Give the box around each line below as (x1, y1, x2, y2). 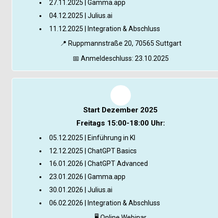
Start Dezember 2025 (83, 105, 158, 114)
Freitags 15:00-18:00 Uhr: (76, 119, 165, 128)
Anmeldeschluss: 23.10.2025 (79, 54, 169, 62)
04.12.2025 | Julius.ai (49, 12, 113, 20)
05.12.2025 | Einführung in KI (49, 133, 136, 142)
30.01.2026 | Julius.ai (49, 186, 113, 194)
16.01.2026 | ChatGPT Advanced (49, 160, 148, 168)
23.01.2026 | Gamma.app (49, 173, 126, 181)
